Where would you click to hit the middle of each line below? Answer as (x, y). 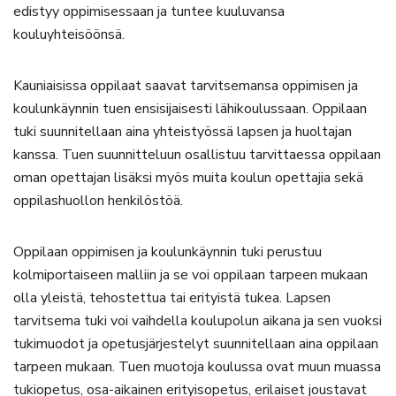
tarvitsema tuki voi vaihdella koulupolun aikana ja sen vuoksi (198, 321)
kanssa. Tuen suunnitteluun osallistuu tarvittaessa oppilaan (197, 155)
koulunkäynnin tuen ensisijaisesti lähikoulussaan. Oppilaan (190, 109)
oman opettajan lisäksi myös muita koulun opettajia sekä (188, 178)
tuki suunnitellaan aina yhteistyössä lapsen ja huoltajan (183, 132)
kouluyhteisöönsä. (69, 34)
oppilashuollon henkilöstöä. (98, 201)
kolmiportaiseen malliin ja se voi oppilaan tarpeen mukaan (190, 275)
